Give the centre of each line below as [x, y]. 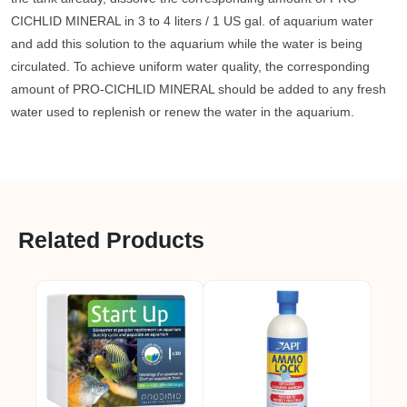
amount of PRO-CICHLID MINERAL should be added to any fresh [199, 89]
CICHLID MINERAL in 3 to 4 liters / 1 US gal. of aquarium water [192, 21]
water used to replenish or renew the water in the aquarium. [183, 112]
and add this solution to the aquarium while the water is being [187, 44]
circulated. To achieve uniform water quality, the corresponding [190, 66]
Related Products [111, 240]
